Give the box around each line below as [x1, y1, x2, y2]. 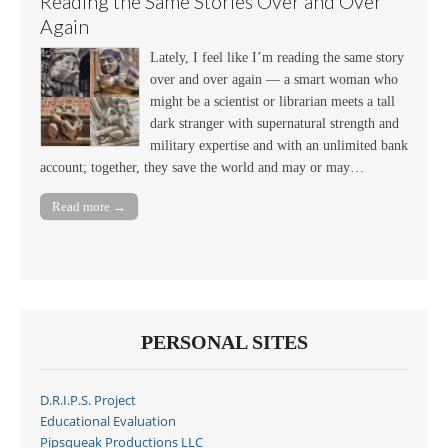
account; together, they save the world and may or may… [40, 160, 364, 176]
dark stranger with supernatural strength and [150, 116, 399, 132]
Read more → [52, 198, 126, 214]
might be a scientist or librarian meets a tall [150, 94, 395, 110]
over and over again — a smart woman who [150, 72, 398, 88]
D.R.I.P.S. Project [40, 391, 136, 409]
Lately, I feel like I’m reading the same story [150, 50, 404, 66]
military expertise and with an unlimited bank [150, 138, 408, 154]
